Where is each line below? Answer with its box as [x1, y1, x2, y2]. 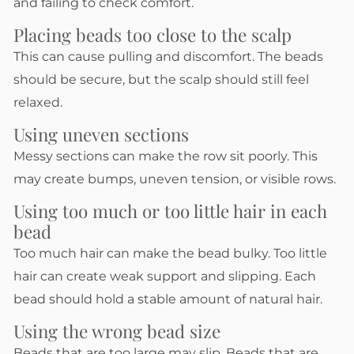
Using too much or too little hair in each [13, 198, 327, 223]
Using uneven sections [13, 122, 189, 146]
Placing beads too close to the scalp [13, 23, 292, 47]
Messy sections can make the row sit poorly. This [13, 148, 318, 164]
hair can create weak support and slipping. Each [13, 268, 316, 284]
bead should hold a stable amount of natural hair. [13, 291, 322, 307]
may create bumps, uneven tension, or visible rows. [13, 171, 336, 186]
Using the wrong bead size [13, 318, 220, 343]
